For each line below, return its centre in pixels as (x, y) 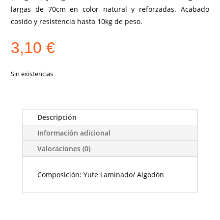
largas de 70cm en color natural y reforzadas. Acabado (110, 9)
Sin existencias (32, 73)
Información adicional (74, 133)
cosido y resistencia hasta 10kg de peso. (77, 21)
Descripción (57, 117)
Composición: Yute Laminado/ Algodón (100, 174)
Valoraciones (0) (64, 148)
